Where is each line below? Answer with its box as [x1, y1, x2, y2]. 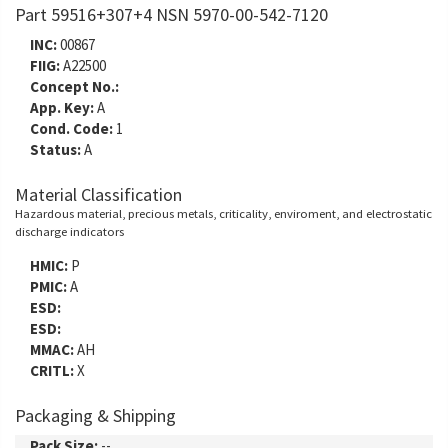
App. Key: [30, 98, 94, 117]
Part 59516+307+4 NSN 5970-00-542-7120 [15, 3, 328, 26]
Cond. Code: [30, 119, 113, 138]
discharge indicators [15, 223, 124, 239]
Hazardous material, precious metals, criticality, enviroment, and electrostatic [15, 205, 432, 221]
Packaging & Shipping [15, 404, 176, 427]
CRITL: [30, 361, 74, 380]
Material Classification [15, 183, 182, 206]
